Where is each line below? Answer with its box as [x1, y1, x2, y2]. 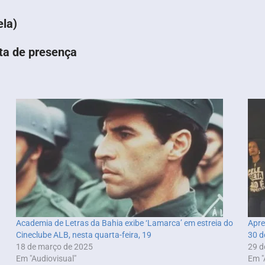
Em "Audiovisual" [15, 254, 76, 264]
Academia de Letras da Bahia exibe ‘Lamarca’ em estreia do [15, 218, 233, 228]
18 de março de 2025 [15, 242, 93, 252]
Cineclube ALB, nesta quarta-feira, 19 [15, 230, 151, 240]
